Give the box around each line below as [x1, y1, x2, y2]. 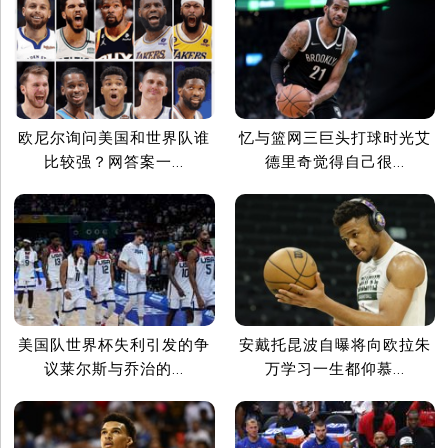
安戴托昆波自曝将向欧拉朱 [238, 336, 431, 355]
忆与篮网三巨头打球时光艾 [238, 128, 431, 147]
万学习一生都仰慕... [264, 360, 405, 379]
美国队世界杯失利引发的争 [18, 336, 211, 355]
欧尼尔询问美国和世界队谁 [18, 128, 211, 147]
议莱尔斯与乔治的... [44, 360, 185, 379]
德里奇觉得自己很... [264, 152, 405, 171]
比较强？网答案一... [44, 152, 185, 171]
